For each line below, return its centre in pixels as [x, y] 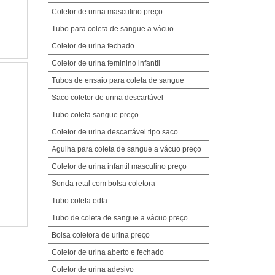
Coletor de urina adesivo [92, 269]
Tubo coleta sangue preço [95, 114]
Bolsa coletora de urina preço [100, 235]
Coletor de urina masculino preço [107, 11]
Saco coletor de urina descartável [107, 97]
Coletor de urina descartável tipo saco [114, 132]
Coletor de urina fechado [93, 46]
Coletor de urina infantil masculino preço [119, 166]
